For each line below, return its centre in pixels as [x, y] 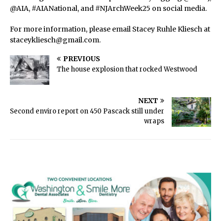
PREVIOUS [82, 59]
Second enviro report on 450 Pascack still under [87, 111]
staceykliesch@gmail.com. [55, 40]
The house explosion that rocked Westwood [127, 70]
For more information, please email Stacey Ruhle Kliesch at [110, 29]
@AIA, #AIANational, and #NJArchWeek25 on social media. [108, 9]
